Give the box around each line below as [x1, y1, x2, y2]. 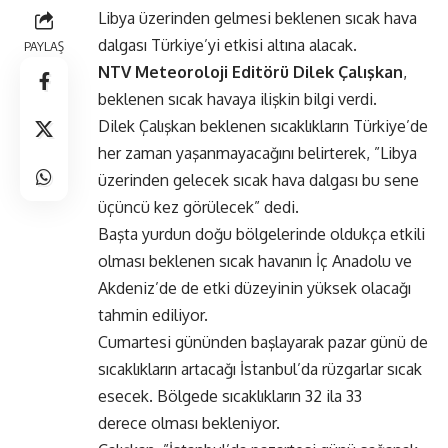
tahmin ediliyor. [98, 304, 208, 325]
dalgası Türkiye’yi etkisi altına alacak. [98, 34, 357, 55]
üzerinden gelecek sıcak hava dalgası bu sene [98, 169, 419, 190]
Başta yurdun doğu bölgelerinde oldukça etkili [98, 223, 425, 244]
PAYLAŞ [24, 37, 64, 54]
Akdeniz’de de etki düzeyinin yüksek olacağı [98, 277, 411, 298]
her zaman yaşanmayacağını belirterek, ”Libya [98, 142, 417, 163]
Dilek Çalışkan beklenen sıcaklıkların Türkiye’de [98, 115, 428, 136]
